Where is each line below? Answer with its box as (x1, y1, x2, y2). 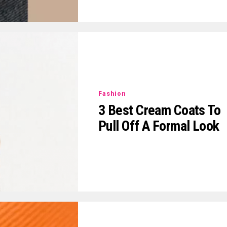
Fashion (98, 90, 126, 98)
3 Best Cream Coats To (98, 102, 221, 119)
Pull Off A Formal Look (98, 118, 219, 135)
